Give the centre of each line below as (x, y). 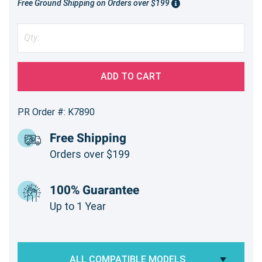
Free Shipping (88, 138)
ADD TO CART (131, 76)
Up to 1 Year (78, 206)
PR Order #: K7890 (56, 112)
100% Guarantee (94, 190)
